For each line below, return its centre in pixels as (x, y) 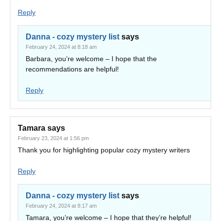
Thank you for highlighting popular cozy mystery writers (104, 150)
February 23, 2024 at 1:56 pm (53, 138)
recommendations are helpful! (72, 69)
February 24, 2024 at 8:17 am (61, 206)
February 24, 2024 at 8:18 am (61, 47)
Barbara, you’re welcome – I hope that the (91, 59)
